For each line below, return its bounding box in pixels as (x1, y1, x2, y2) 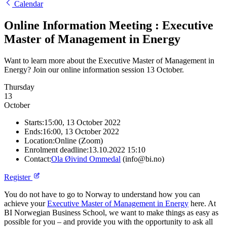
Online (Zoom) (55, 136, 103, 145)
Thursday (4, 83, 34, 92)
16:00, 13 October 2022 (43, 127, 119, 136)
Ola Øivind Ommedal (51, 155, 121, 164)
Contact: (24, 155, 51, 164)
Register (4, 173, 32, 182)
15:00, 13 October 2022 (44, 118, 121, 127)
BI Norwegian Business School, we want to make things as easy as (4, 208, 218, 217)
